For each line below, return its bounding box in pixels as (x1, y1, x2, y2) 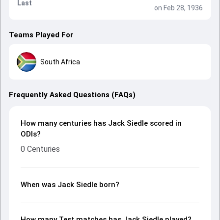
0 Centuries (21, 144, 60, 154)
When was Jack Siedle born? (21, 180, 119, 189)
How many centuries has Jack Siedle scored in (21, 119, 182, 128)
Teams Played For (9, 30, 73, 39)
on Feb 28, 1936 (154, 4, 203, 12)
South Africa (40, 57, 80, 66)
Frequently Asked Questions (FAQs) (9, 90, 136, 99)
